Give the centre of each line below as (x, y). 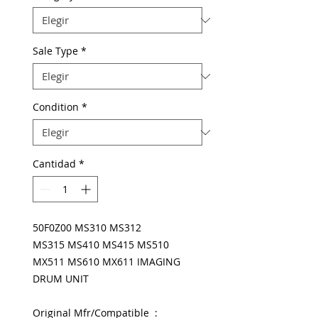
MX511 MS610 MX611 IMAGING (106, 262)
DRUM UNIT (61, 279)
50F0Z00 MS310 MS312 (87, 227)
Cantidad (54, 164)
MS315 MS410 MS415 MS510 (101, 245)
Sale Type (55, 51)
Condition (56, 107)
